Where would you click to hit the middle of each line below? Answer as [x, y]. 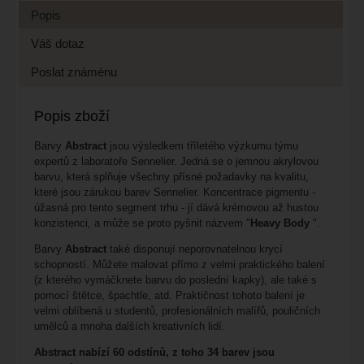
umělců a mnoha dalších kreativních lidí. [129, 327]
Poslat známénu [74, 71]
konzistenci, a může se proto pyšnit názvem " [142, 223]
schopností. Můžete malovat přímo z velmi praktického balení [179, 265]
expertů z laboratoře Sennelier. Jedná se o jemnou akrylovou [176, 162]
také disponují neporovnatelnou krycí [194, 249]
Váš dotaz [57, 43]
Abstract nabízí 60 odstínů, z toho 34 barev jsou [154, 353]
